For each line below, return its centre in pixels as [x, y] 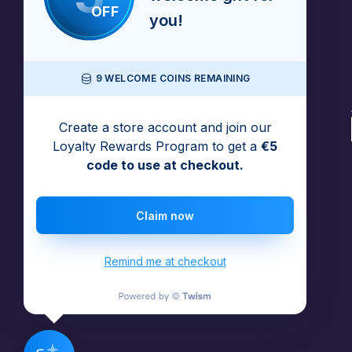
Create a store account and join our [165, 127]
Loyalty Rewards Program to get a [157, 146]
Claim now [165, 215]
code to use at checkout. [165, 165]
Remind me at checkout [165, 261]
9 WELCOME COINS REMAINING [173, 78]
